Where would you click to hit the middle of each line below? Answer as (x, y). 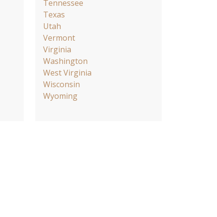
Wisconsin (62, 84)
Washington (65, 61)
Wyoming (60, 96)
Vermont (59, 38)
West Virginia (67, 72)
